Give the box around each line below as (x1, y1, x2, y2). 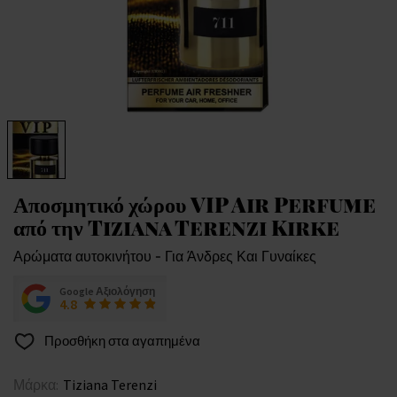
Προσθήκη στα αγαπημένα (42, 332, 200, 350)
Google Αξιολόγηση (59, 284, 155, 299)
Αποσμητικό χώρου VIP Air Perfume (13, 190, 376, 219)
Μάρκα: (13, 376, 58, 394)
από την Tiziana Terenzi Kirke (13, 213, 339, 242)
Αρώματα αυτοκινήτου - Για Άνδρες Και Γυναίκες (13, 248, 316, 266)
